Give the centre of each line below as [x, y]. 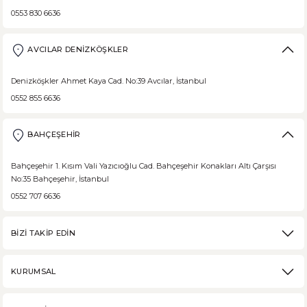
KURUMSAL [34, 271]
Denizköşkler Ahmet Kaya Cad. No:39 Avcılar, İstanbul [109, 81]
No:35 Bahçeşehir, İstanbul [60, 179]
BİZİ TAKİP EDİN [43, 233]
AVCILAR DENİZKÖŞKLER [78, 50]
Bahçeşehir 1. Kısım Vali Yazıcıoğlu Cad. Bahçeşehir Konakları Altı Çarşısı [144, 166]
